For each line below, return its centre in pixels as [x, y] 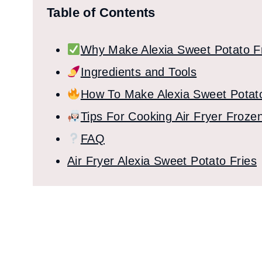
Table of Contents [101, 13]
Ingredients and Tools [139, 72]
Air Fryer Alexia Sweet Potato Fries [162, 161]
